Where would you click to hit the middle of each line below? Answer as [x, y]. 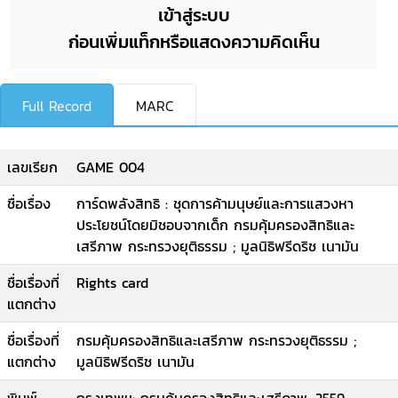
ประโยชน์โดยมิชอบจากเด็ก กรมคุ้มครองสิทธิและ [215, 225]
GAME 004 [111, 167]
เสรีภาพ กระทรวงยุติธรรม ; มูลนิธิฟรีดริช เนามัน [218, 246]
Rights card [112, 283]
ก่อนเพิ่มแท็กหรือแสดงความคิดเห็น [194, 42]
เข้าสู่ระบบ [194, 15]
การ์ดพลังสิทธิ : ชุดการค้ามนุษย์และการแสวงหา [215, 203]
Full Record [57, 105]
